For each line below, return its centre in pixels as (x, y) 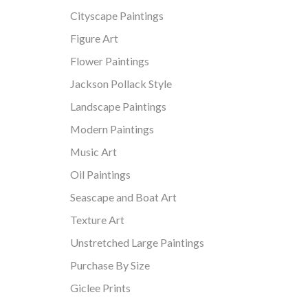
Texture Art (97, 220)
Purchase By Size (110, 265)
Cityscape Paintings (117, 16)
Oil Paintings (100, 175)
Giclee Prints (100, 288)
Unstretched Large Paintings (137, 243)
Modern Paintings (112, 129)
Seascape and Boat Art (123, 197)
